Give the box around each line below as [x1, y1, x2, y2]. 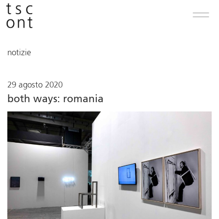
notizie [7, 49, 31, 57]
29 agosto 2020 [7, 81, 63, 89]
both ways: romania [7, 94, 104, 105]
